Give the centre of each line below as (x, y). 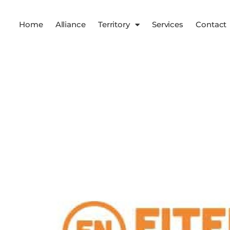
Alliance (70, 24)
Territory (114, 24)
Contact (211, 24)
